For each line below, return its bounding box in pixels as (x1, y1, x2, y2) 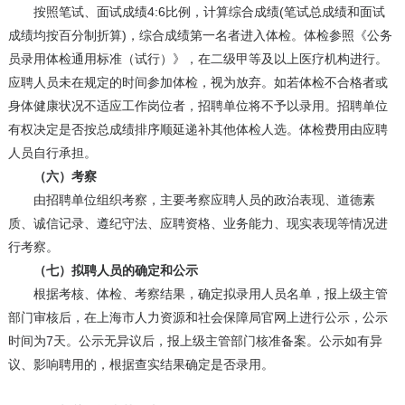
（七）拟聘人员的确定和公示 (7, 263, 198, 278)
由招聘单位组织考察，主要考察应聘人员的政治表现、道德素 (7, 193, 375, 208)
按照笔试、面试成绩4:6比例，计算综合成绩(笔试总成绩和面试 (7, 5, 385, 20)
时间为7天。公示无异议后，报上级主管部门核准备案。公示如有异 (7, 334, 382, 349)
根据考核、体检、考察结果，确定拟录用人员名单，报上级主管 (7, 287, 388, 302)
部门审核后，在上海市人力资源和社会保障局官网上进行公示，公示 (7, 310, 388, 325)
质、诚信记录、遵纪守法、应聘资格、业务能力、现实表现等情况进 (7, 216, 388, 231)
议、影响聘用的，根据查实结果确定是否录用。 (7, 357, 274, 372)
